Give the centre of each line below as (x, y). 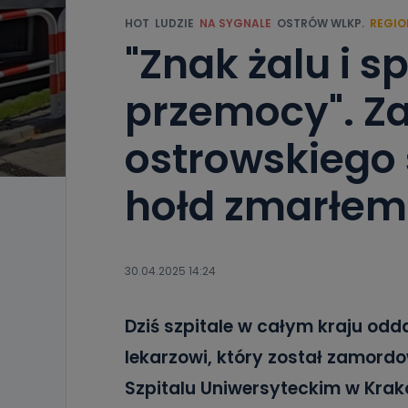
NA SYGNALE (235, 23)
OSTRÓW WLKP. (321, 23)
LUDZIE (174, 23)
